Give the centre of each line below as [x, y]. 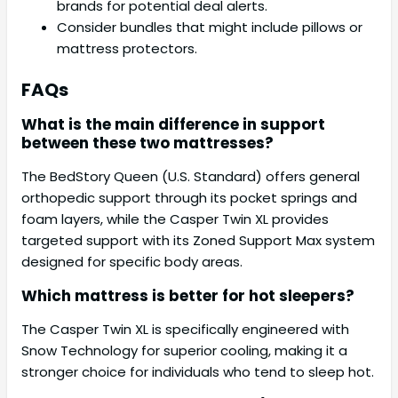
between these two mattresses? [147, 143]
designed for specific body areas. [132, 262]
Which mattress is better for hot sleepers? [188, 296]
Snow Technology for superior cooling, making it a [184, 351]
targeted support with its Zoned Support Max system [198, 241]
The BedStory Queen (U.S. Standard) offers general [191, 177]
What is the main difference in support [173, 125]
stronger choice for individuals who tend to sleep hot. [198, 372]
